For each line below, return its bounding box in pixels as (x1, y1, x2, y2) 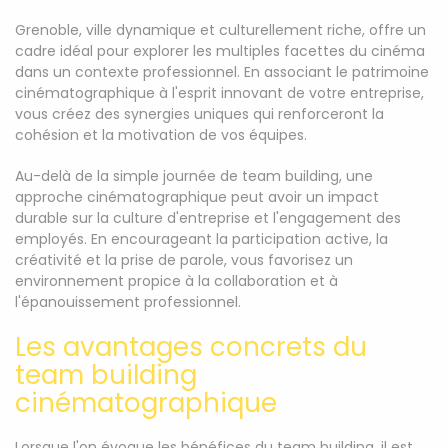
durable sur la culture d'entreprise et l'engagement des (15, 208, 401, 228)
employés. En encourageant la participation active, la (15, 229, 388, 249)
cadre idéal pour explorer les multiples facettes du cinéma (15, 41, 425, 61)
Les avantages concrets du (15, 329, 367, 365)
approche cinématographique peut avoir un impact (15, 187, 379, 207)
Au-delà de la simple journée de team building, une (15, 166, 373, 186)
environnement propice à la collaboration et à (15, 271, 338, 291)
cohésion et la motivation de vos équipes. (15, 125, 307, 145)
